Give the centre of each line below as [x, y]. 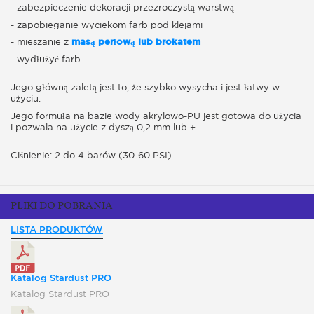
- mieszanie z [41, 42]
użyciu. [26, 99]
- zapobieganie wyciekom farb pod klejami [107, 25]
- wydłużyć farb [46, 60]
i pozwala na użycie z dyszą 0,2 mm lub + [103, 128]
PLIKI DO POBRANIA [62, 207]
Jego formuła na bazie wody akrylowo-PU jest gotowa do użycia [156, 116]
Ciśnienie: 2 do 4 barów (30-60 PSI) [91, 156]
